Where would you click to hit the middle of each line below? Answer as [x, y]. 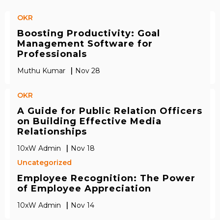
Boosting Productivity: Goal [89, 34]
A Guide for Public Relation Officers [110, 111]
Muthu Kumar [41, 70]
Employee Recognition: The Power [106, 179]
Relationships [52, 132]
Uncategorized [44, 163]
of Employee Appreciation [84, 189]
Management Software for [85, 44]
